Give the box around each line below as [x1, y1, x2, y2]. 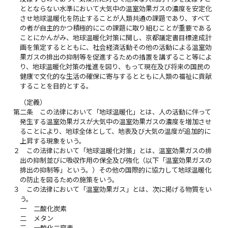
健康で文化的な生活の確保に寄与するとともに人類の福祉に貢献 [20, 72, 212, 80]
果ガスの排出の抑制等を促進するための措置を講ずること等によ [20, 52, 212, 61]
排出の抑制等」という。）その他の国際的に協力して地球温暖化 [20, 165, 212, 174]
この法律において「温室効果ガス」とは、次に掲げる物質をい [26, 185, 212, 193]
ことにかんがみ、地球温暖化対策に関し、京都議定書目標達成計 [20, 33, 212, 42]
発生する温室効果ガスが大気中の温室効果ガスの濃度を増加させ [20, 117, 212, 126]
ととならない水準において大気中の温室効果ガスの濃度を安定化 [20, 4, 212, 13]
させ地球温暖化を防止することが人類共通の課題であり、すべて [20, 14, 211, 22]
